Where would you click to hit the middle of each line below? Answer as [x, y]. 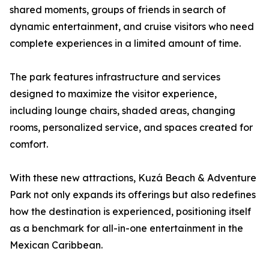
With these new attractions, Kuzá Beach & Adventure [133, 178]
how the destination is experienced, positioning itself [130, 212]
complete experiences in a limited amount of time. [125, 44]
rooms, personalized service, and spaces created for [131, 128]
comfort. [29, 144]
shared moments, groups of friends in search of [118, 10]
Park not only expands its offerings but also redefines [133, 195]
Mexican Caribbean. [56, 245]
